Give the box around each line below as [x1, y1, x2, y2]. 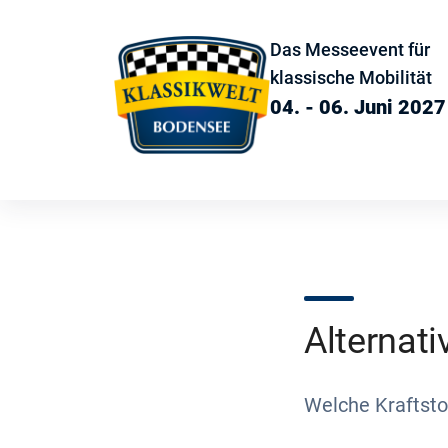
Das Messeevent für [270, 39, 430, 60]
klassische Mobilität [270, 67, 432, 88]
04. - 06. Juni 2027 [270, 95, 446, 119]
